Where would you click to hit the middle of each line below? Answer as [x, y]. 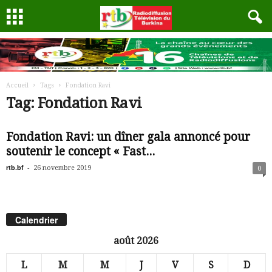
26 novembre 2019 [62, 168]
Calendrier [36, 220]
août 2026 [136, 241]
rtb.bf [15, 167]
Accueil [17, 85]
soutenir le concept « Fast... [80, 151]
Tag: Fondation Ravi [74, 103]
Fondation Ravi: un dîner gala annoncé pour [128, 137]
